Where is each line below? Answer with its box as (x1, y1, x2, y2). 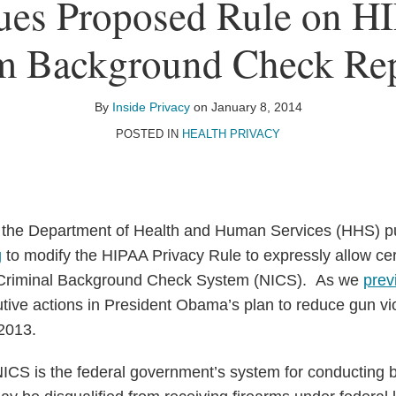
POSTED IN (116, 127, 182, 141)
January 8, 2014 (210, 100, 302, 114)
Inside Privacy (111, 100, 190, 114)
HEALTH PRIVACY (182, 127, 280, 141)
